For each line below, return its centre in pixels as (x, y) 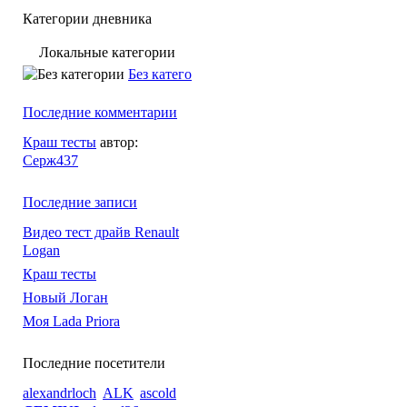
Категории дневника (87, 19)
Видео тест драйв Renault (101, 232)
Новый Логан (65, 298)
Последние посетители (94, 363)
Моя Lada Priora (71, 321)
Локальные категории (107, 52)
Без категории (172, 74)
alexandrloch (60, 393)
